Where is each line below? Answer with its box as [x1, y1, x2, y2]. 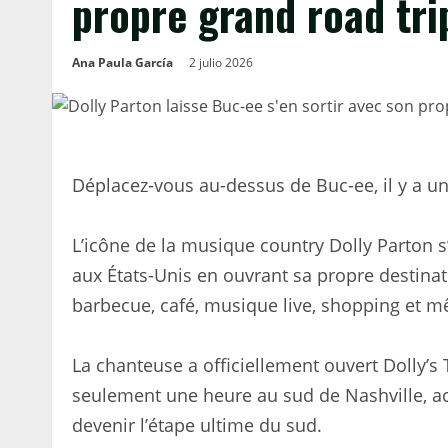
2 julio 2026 [189, 54, 256, 71]
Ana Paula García [72, 54, 173, 71]
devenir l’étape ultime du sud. [72, 413, 322, 437]
